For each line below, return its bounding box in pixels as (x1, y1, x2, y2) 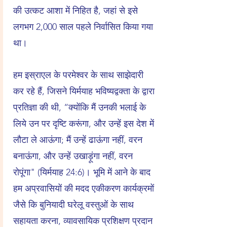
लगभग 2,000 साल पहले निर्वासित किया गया (13, 21, 153, 32)
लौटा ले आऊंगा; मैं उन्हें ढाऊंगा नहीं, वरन (13, 134, 142, 145)
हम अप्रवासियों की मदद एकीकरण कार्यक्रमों (13, 183, 154, 194)
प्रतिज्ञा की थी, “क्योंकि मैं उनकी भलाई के (13, 102, 146, 113)
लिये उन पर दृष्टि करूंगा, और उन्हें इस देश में (13, 118, 154, 129)
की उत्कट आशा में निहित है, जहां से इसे (13, 5, 138, 16)
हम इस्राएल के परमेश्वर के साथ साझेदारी (13, 69, 143, 81)
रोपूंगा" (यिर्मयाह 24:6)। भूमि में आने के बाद (13, 167, 150, 178)
